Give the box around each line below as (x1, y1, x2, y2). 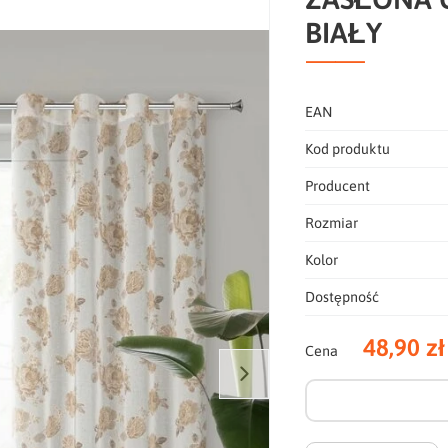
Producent (305, 177, 371, 194)
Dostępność (305, 288, 380, 305)
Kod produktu (305, 140, 391, 157)
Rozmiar (305, 214, 359, 231)
